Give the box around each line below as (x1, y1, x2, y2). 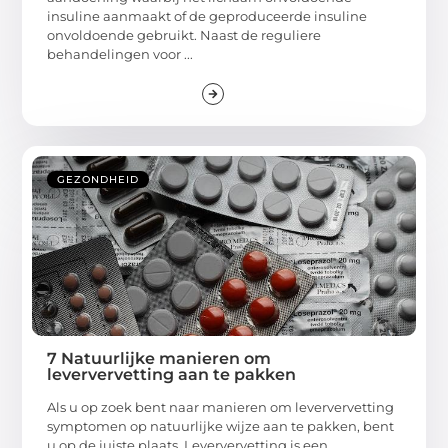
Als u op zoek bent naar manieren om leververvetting (47, 398, 395, 415)
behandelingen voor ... (47, 45, 194, 62)
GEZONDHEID (57, 172, 140, 186)
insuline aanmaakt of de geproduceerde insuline (47, 7, 368, 24)
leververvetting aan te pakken (47, 364, 297, 384)
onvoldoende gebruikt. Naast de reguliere (47, 26, 322, 43)
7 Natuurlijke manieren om (47, 348, 272, 368)
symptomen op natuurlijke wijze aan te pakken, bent (47, 417, 395, 434)
